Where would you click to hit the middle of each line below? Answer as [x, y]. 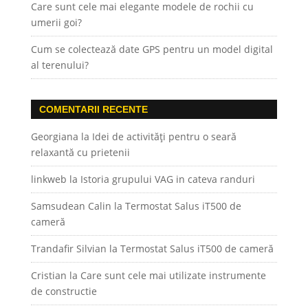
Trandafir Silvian [68, 249]
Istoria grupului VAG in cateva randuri [167, 179]
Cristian [48, 276]
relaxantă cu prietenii [80, 153]
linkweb [48, 179]
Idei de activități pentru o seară [164, 137]
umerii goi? [56, 23]
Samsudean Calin [71, 206]
